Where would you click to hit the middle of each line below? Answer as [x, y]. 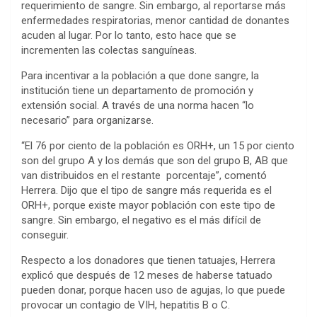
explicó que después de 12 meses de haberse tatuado [147, 275]
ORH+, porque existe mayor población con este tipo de [148, 205]
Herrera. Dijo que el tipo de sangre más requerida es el [146, 190]
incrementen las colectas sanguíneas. [109, 50]
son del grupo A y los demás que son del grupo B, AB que [155, 160]
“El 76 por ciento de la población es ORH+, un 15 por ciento [158, 145]
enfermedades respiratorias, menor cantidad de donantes [155, 20]
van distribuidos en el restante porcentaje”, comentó [144, 175]
